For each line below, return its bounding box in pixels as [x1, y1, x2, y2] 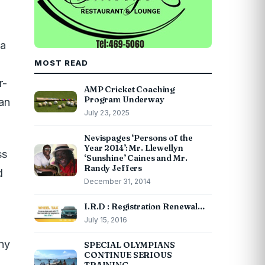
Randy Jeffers [84, 163, 143, 173]
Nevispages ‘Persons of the [84, 132, 193, 143]
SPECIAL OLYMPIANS [84, 240, 175, 250]
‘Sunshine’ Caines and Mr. [84, 153, 188, 163]
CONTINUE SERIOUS [84, 250, 172, 260]
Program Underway [84, 94, 164, 105]
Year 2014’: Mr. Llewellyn [84, 143, 183, 153]
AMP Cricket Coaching [84, 84, 176, 95]
